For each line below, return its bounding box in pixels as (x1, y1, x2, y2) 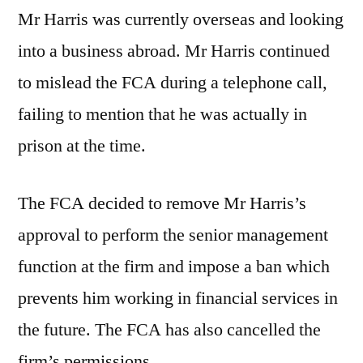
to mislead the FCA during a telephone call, (18, 71, 327, 94)
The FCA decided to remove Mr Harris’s (18, 192, 306, 215)
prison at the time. (18, 135, 146, 157)
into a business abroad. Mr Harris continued (18, 40, 330, 62)
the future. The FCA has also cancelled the (18, 318, 321, 341)
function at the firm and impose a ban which (18, 255, 330, 278)
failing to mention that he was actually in (18, 103, 307, 126)
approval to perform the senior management (18, 224, 328, 246)
